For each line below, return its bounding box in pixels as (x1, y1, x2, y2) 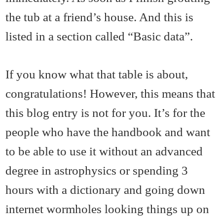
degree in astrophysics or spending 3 (5, 163, 188, 178)
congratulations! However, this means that (5, 86, 216, 101)
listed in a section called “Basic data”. (5, 29, 193, 43)
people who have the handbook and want (5, 125, 211, 139)
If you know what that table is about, (5, 67, 188, 81)
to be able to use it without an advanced (5, 144, 203, 158)
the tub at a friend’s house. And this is (5, 10, 194, 24)
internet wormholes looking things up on (5, 202, 210, 216)
